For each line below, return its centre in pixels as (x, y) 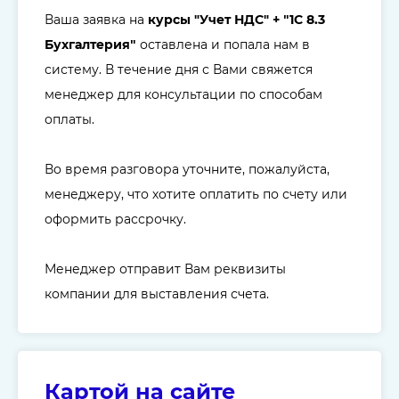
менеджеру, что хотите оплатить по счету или (196, 195)
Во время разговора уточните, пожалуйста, (187, 170)
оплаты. (69, 120)
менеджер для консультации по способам (183, 95)
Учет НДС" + (241, 20)
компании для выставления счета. (157, 294)
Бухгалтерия (87, 45)
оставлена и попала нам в (223, 45)
